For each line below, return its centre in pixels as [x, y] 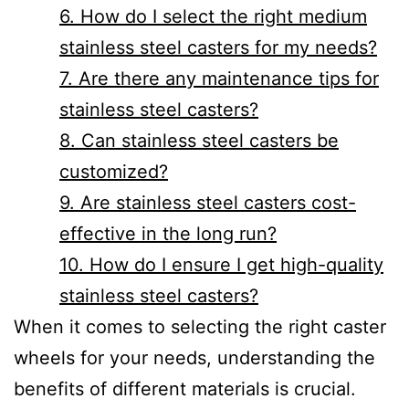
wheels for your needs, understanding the [194, 358]
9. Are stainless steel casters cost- [208, 203]
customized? [114, 172]
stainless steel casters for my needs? [218, 48]
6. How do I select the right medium [213, 17]
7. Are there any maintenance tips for [219, 79]
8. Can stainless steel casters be [199, 141]
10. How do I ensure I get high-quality [221, 265]
